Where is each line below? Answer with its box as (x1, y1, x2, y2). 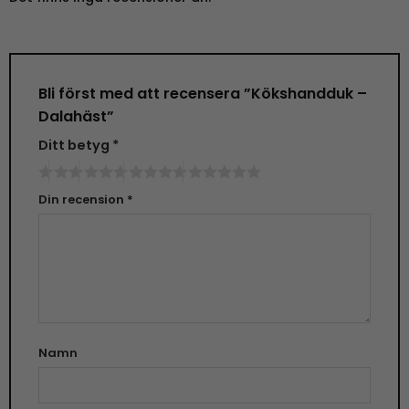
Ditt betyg (37, 135, 112, 154)
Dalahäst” (37, 105, 118, 127)
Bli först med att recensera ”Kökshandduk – (37, 82, 367, 104)
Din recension (37, 190, 127, 208)
